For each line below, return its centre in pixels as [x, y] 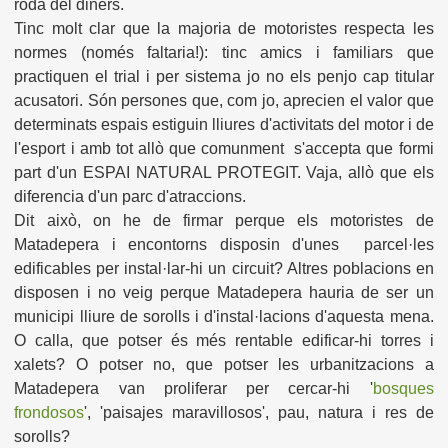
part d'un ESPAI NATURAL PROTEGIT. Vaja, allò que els [224, 173]
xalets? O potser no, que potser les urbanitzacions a [224, 365]
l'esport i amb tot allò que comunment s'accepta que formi [224, 149]
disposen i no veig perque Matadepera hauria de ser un [224, 293]
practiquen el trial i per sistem [123, 77]
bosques [403, 389]
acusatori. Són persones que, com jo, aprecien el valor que [224, 101]
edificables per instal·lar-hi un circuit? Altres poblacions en [224, 269]
